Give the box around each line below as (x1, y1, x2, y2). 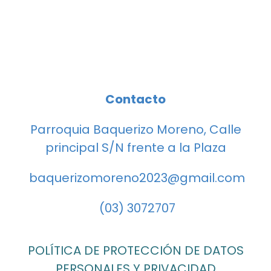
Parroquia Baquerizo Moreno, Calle (30, 121, 241, 138)
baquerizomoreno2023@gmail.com (26, 169, 245, 186)
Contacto (105, 91, 166, 108)
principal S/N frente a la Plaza (45, 139, 226, 156)
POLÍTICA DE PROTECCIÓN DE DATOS (27, 242, 244, 259)
